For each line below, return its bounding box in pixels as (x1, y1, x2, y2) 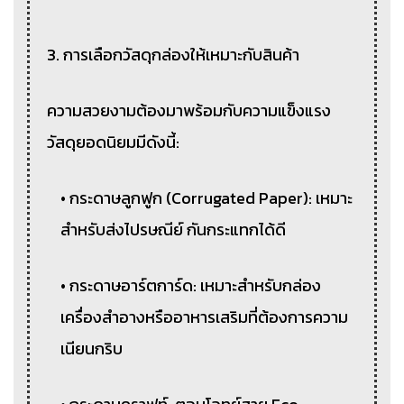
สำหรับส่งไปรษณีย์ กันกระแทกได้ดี (60, 216, 287, 242)
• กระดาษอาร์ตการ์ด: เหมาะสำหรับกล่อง (60, 272, 322, 298)
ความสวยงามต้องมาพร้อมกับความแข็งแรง (47, 97, 332, 123)
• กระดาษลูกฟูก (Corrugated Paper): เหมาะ (60, 185, 353, 210)
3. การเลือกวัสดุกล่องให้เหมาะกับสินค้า (47, 41, 300, 67)
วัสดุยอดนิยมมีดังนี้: (47, 129, 180, 154)
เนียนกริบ (60, 335, 124, 361)
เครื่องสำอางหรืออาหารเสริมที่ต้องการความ (60, 304, 349, 329)
